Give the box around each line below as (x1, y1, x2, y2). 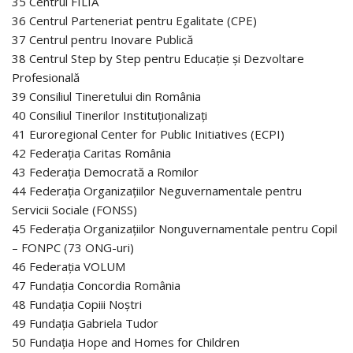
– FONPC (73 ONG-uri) (12, 239, 134, 255)
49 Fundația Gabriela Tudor (12, 314, 158, 331)
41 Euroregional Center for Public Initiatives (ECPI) (12, 125, 284, 142)
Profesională (12, 69, 80, 85)
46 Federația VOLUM (12, 258, 125, 274)
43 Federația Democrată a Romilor (12, 163, 199, 180)
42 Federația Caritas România (12, 144, 171, 161)
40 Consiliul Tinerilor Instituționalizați (12, 106, 207, 123)
